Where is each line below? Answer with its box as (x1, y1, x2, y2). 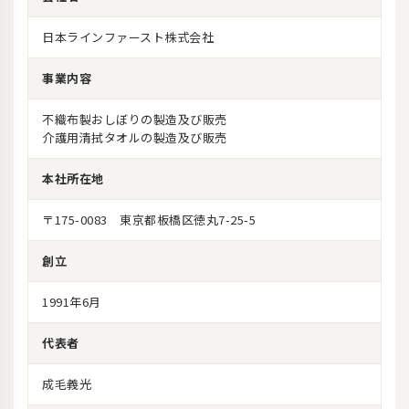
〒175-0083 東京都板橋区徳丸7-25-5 (42, 211, 256, 229)
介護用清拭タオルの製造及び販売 (42, 129, 227, 147)
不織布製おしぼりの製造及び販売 (42, 110, 227, 129)
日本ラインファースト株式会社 (42, 28, 214, 47)
